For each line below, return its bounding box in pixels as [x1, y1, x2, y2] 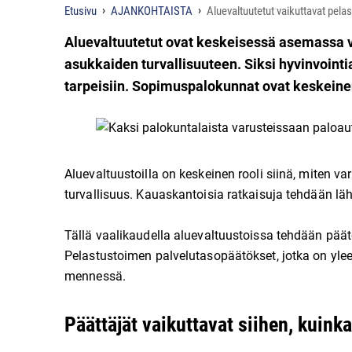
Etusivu [64, 4, 97, 18]
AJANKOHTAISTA [111, 4, 192, 18]
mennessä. [64, 269, 126, 284]
